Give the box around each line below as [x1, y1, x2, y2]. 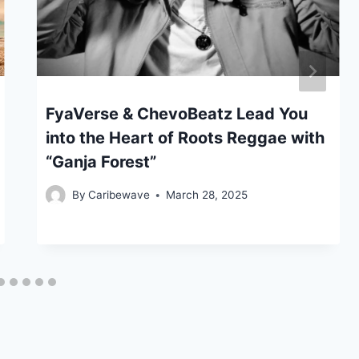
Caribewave [87, 188, 150, 202]
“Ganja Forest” [45, 152, 156, 172]
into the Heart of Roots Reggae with [45, 128, 325, 148]
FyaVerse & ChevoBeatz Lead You [45, 104, 308, 124]
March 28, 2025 [165, 188, 248, 202]
